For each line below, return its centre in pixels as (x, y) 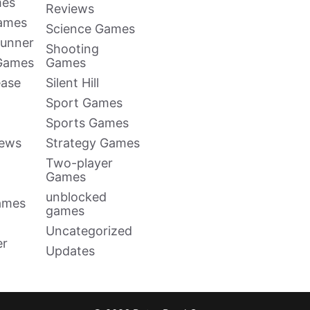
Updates (70, 251)
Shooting (72, 49)
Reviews (70, 9)
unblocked (76, 197)
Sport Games (84, 103)
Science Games (90, 29)
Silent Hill (72, 83)
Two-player (79, 163)
